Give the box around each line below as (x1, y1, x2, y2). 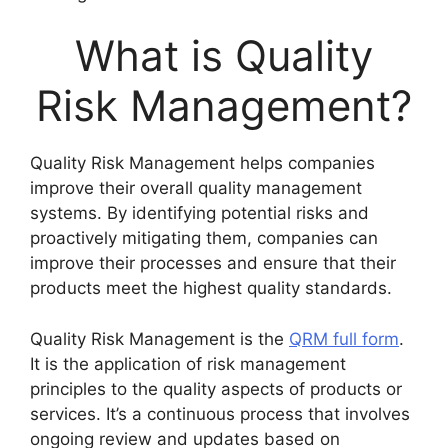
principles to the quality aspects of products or (30, 378, 402, 399)
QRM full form (289, 328, 399, 349)
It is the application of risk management (30, 353, 346, 374)
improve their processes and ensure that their (30, 253, 396, 274)
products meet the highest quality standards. (30, 278, 392, 299)
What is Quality (75, 30, 373, 82)
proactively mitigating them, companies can (30, 228, 378, 249)
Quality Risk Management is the (30, 328, 289, 349)
